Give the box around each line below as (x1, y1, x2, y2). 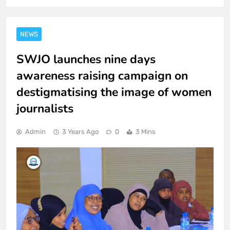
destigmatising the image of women (16, 84, 212, 100)
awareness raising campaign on (16, 67, 188, 84)
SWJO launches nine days (16, 51, 156, 67)
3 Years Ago (62, 127, 99, 136)
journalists (16, 100, 73, 117)
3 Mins (136, 127, 156, 136)
